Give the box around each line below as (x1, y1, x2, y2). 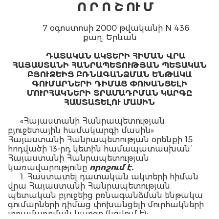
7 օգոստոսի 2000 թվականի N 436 (42, 23, 189, 33)
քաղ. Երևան (82, 33, 137, 42)
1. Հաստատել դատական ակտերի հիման (20, 172, 198, 181)
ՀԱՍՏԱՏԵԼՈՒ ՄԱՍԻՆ (64, 98, 155, 107)
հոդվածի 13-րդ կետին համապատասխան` (8, 144, 190, 153)
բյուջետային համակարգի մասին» (8, 126, 154, 135)
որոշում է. (89, 163, 133, 172)
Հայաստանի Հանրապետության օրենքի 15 (8, 135, 193, 144)
